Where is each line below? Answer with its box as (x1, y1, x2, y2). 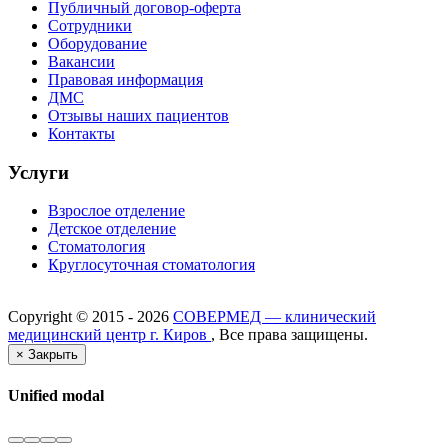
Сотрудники (48, 16, 132, 34)
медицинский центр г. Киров (8, 326, 211, 344)
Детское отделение (48, 220, 176, 238)
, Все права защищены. (211, 326, 368, 344)
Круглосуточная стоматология (48, 256, 255, 274)
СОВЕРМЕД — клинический (173, 308, 376, 326)
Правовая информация (48, 70, 203, 88)
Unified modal (8, 386, 104, 404)
